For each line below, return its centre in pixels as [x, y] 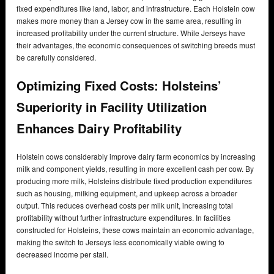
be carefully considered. [56, 57]
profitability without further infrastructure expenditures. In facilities [124, 217]
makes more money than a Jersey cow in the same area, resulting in [129, 21]
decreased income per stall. [62, 254]
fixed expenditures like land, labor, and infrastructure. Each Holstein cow [136, 9]
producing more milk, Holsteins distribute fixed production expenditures [134, 180]
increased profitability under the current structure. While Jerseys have [131, 33]
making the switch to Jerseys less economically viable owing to [120, 242]
